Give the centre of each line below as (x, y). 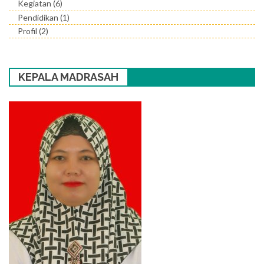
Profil (27, 31)
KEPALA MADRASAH (69, 77)
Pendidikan (38, 17)
